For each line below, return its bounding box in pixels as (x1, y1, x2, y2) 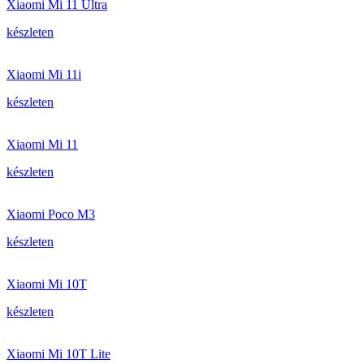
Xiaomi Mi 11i (6, 67, 81, 81)
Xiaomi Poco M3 (6, 207, 95, 221)
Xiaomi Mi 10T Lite (6, 347, 110, 361)
